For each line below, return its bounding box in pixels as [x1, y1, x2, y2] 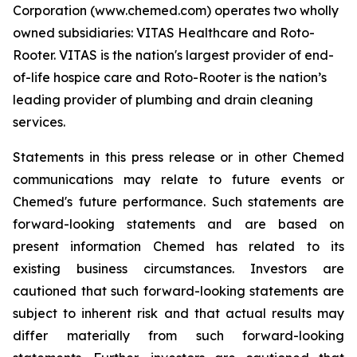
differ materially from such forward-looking [13, 328, 344, 343]
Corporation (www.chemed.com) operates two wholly [13, 2, 339, 18]
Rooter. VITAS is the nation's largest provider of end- [13, 47, 334, 63]
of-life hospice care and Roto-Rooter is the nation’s [13, 69, 327, 85]
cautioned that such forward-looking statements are [13, 283, 344, 299]
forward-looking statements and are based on [13, 216, 344, 232]
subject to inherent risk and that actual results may [13, 305, 344, 321]
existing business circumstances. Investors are [13, 261, 344, 277]
